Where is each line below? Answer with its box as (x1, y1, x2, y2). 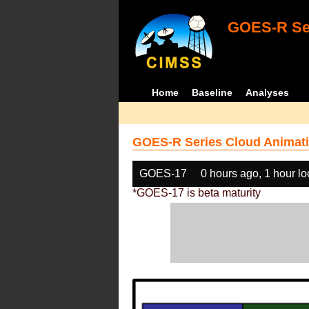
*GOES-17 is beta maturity (132, 187, 261, 199)
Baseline (192, 87, 233, 98)
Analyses (246, 87, 290, 98)
